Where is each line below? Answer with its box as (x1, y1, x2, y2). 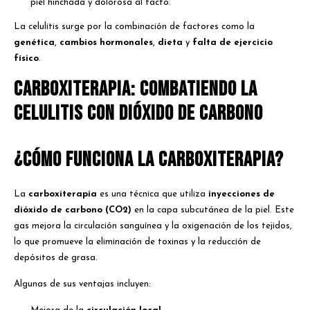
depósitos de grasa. (14, 253, 98, 262)
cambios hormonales (60, 38, 153, 48)
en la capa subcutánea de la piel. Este (131, 205, 294, 215)
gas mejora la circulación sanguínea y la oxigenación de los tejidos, (14, 221, 292, 230)
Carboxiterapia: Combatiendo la (14, 76, 257, 102)
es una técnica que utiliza (97, 189, 208, 199)
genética (14, 38, 55, 48)
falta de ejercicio (192, 38, 273, 48)
